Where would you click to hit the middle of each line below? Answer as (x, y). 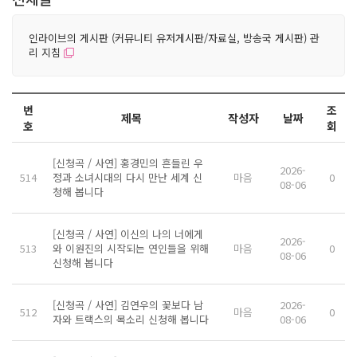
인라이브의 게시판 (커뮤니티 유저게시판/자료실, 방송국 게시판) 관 (174, 37)
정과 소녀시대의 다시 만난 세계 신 (127, 177)
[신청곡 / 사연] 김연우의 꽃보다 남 (128, 304)
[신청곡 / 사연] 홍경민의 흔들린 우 (128, 163)
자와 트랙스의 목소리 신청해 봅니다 (131, 319)
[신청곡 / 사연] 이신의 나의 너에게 (128, 233)
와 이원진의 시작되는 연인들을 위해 (131, 248)
